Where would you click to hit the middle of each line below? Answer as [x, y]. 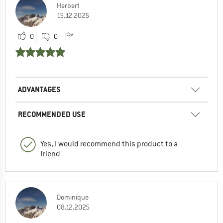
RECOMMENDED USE [52, 114]
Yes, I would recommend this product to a [109, 144]
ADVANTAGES [39, 90]
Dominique [73, 197]
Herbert [68, 6]
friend [50, 154]
